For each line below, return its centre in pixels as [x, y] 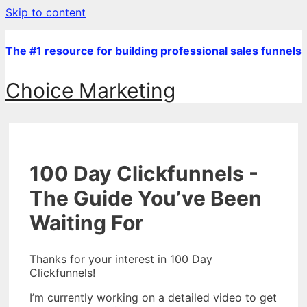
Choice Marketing [90, 90]
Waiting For [86, 222]
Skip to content [46, 12]
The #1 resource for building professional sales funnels [153, 51]
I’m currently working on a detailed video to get [153, 297]
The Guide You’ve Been [146, 198]
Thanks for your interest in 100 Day [121, 259]
